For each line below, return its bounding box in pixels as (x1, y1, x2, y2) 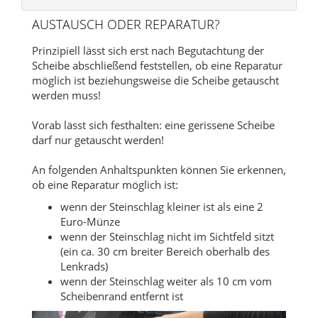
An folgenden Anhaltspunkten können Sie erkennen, (32, 163, 286, 177)
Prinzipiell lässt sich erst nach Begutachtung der (32, 43, 264, 58)
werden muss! (32, 88, 101, 103)
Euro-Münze (60, 214, 120, 229)
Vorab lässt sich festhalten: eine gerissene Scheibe (32, 118, 275, 133)
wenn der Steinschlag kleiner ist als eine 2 (60, 199, 263, 214)
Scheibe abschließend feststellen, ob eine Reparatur (32, 58, 283, 73)
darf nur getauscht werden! (32, 133, 164, 148)
